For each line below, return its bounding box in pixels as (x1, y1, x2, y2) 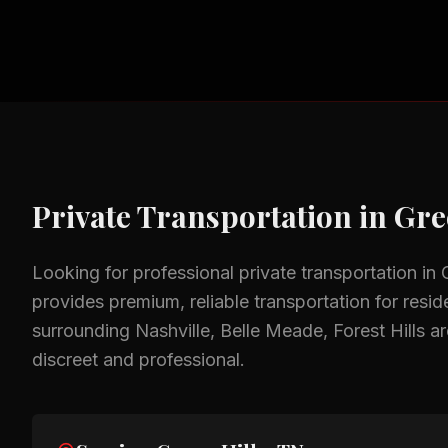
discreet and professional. (32, 349, 245, 370)
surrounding (32, 320, 135, 341)
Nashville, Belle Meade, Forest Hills (135, 320, 425, 341)
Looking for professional (32, 262, 239, 283)
